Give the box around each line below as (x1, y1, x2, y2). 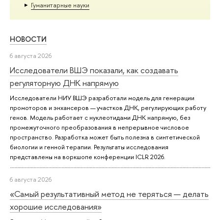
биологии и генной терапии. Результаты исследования (10, 142, 168, 151)
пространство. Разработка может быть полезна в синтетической (10, 132, 200, 141)
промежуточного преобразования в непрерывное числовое (10, 122, 189, 132)
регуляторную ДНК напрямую (10, 77, 119, 88)
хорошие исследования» (10, 200, 102, 212)
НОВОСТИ (10, 33, 47, 44)
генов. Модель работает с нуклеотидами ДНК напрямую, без (10, 112, 190, 122)
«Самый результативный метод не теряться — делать (10, 188, 209, 199)
